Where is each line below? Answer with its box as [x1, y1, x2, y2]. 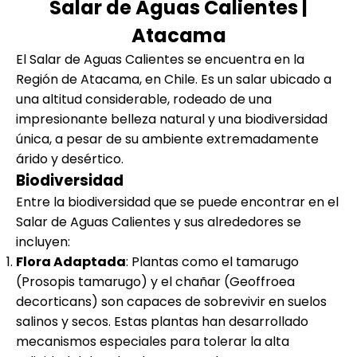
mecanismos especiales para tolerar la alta [16, 331, 289, 351]
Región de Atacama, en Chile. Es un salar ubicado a [16, 69, 331, 88]
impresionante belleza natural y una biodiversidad [16, 109, 328, 128]
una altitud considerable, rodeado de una [16, 89, 272, 108]
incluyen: [16, 232, 70, 251]
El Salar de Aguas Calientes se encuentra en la [16, 49, 304, 69]
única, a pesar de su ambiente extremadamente [16, 129, 319, 148]
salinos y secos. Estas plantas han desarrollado [16, 312, 308, 331]
